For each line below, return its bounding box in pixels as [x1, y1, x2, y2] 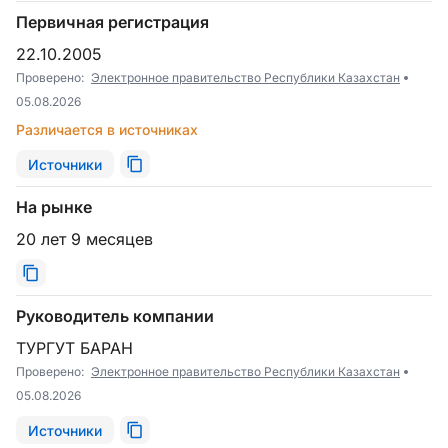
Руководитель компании [16, 306, 214, 326]
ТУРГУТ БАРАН [26, 338, 133, 358]
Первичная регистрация [16, 12, 209, 32]
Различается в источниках [16, 121, 198, 138]
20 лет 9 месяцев [26, 229, 153, 249]
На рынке [16, 197, 92, 217]
